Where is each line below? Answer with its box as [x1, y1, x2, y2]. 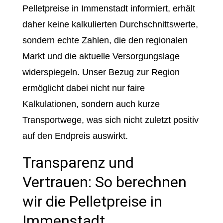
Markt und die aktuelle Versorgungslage [22, 51, 180, 61]
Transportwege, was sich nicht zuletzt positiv [22, 115, 199, 125]
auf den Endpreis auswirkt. [22, 131, 128, 141]
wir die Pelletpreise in [22, 193, 162, 210]
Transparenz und [22, 154, 134, 171]
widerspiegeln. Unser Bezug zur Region [22, 67, 180, 77]
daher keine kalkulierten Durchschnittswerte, [22, 19, 198, 29]
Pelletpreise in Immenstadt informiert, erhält [22, 3, 195, 13]
